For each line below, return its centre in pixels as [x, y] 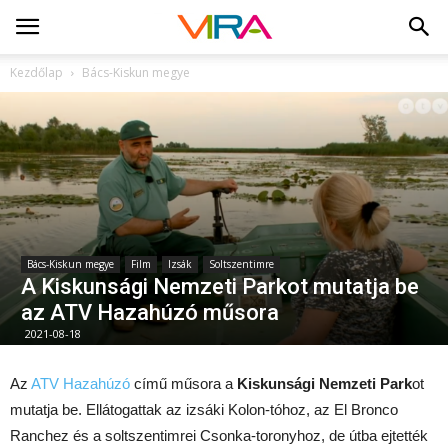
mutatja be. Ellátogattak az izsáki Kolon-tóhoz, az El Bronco [204, 409]
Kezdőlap [36, 72]
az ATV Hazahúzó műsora [150, 312]
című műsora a [183, 383]
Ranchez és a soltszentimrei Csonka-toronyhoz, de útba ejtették [219, 435]
